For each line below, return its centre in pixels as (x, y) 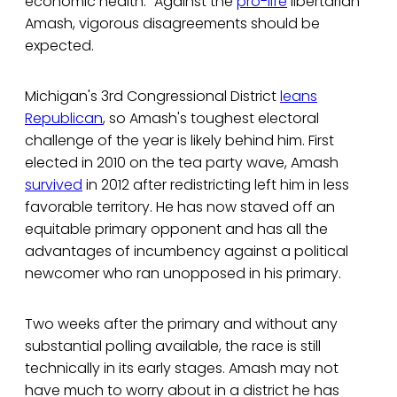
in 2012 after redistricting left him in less (216, 185)
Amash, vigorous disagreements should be (172, 24)
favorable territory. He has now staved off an (180, 207)
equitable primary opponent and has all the (176, 230)
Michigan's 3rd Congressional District (152, 97)
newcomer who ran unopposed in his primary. (183, 274)
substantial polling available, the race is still (173, 346)
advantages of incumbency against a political (187, 252)
